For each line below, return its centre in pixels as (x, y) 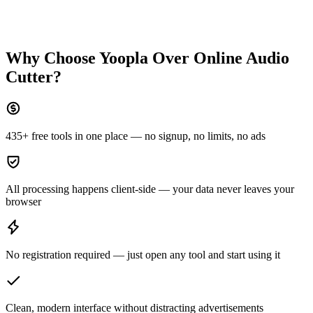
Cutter (29, 77)
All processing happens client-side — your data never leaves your (150, 189)
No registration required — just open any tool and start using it (143, 254)
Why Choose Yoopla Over (97, 58)
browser (23, 201)
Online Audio (241, 58)
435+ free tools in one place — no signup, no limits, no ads (136, 136)
